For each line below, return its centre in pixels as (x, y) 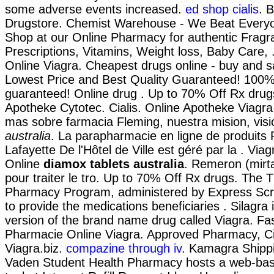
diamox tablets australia (114, 164)
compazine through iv (124, 248)
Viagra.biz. (35, 248)
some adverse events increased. (95, 9)
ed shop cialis (222, 9)
